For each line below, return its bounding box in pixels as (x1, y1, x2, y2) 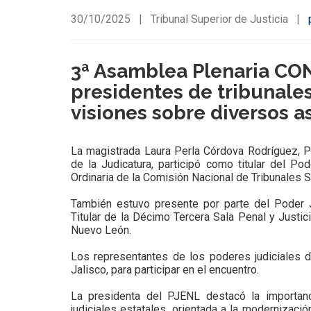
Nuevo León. (71, 224, 131, 237)
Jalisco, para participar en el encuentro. (71, 263, 259, 276)
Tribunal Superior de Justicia (151, 12, 288, 26)
